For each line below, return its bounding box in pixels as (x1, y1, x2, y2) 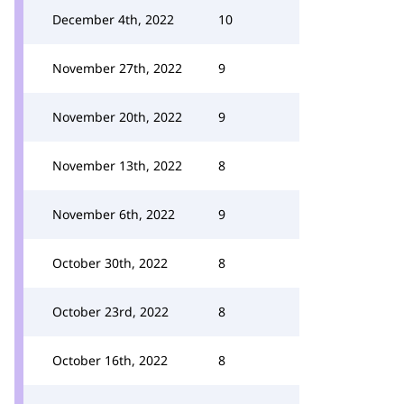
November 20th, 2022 (52, 108, 182, 125)
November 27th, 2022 (52, 60, 182, 77)
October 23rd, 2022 (52, 303, 169, 320)
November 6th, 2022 (52, 206, 175, 223)
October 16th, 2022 (52, 352, 168, 369)
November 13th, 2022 (52, 157, 182, 174)
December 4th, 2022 (52, 11, 174, 28)
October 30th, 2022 (52, 254, 168, 271)
